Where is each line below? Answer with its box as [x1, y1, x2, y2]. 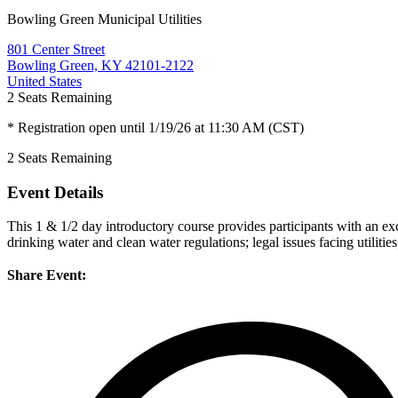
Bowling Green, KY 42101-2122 [7, 57, 194, 73]
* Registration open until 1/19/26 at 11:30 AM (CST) [7, 119, 304, 135]
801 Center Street [7, 41, 105, 57]
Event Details [7, 182, 103, 202]
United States [7, 73, 82, 89]
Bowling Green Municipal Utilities [7, 11, 202, 27]
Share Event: [7, 267, 86, 283]
